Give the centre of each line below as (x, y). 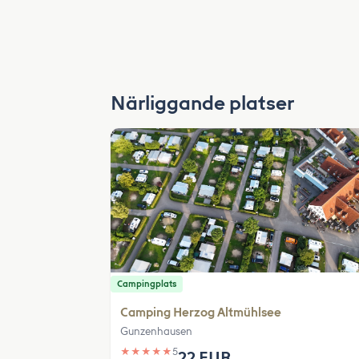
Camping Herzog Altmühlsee (201, 313)
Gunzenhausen (156, 331)
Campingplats (147, 284)
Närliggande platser (202, 103)
